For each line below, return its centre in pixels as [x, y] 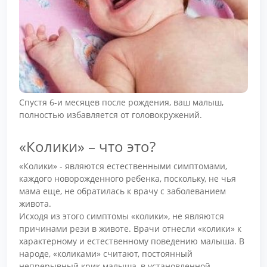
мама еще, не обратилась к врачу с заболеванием [122, 191]
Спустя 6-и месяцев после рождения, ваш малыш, [121, 103]
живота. [35, 203]
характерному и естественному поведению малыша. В [132, 241]
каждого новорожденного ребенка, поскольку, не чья [128, 178]
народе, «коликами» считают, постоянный [106, 253]
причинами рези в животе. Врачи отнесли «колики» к [130, 228]
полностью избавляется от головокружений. [111, 115]
